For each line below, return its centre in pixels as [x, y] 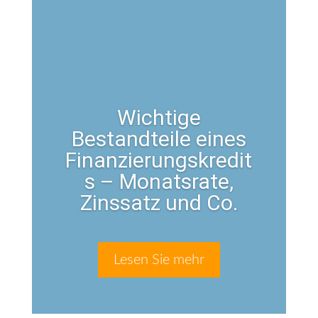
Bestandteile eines [159, 139]
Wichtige [159, 118]
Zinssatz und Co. [159, 203]
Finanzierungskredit [159, 160]
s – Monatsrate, [159, 182]
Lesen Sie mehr [159, 260]
